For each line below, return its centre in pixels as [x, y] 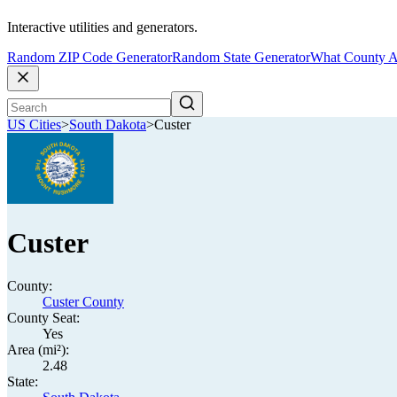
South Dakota [108, 125]
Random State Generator [241, 58]
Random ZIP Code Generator [90, 58]
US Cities [34, 125]
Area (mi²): [38, 350]
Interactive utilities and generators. [102, 27]
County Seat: [43, 318]
